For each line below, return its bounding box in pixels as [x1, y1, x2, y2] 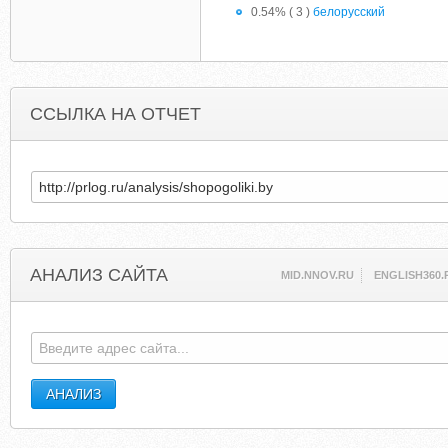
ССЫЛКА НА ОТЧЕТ [30, 104, 201, 124]
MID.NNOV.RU [281, 269, 355, 281]
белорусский [313, 5, 385, 19]
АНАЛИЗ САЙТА [30, 265, 168, 285]
